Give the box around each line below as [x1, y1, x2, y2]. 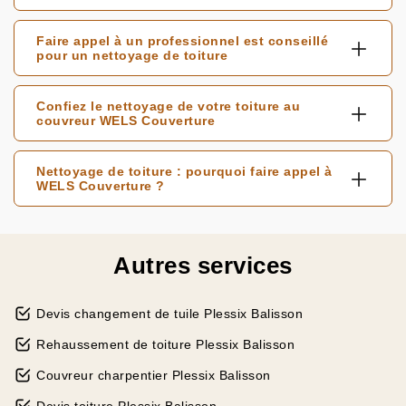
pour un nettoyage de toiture [36, 48, 227, 63]
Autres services [113, 252, 293, 279]
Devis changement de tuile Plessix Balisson [36, 306, 303, 321]
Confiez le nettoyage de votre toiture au [36, 99, 300, 113]
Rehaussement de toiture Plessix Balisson [36, 337, 295, 352]
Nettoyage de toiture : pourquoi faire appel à [36, 164, 333, 179]
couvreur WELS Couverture [36, 113, 215, 128]
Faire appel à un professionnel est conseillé [36, 34, 328, 48]
